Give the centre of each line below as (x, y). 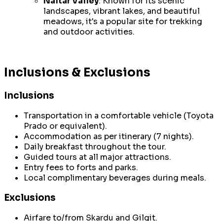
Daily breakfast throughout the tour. (95, 147)
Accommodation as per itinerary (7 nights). (109, 136)
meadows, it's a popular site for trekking (123, 22)
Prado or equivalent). (65, 126)
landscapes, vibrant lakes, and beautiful (122, 11)
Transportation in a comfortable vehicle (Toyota (119, 115)
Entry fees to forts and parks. (81, 167)
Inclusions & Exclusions (77, 72)
